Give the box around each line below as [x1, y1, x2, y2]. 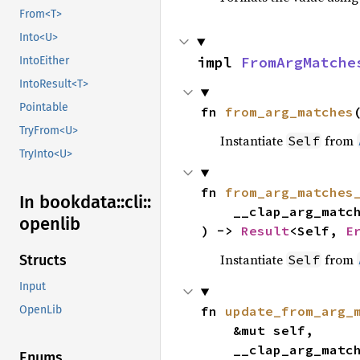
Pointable [19, 100, 68, 115]
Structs [19, 252, 67, 270]
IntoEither [19, 54, 69, 68]
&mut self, [200, 322, 233, 338]
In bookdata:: [19, 191, 125, 214]
